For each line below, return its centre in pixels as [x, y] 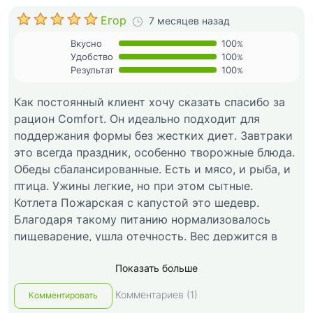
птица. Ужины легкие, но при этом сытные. [133, 186]
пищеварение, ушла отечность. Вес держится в [146, 236]
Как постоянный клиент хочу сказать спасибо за [150, 102]
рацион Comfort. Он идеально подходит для [137, 119]
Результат [92, 71]
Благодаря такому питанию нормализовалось [142, 220]
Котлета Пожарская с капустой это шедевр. [137, 203]
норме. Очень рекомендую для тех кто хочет [140, 253]
